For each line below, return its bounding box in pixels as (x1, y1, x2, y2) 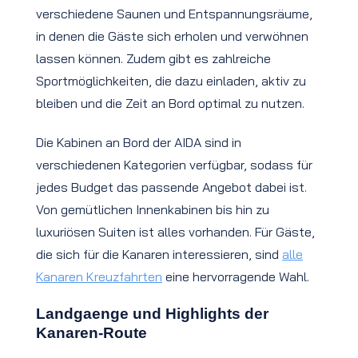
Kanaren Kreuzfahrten (36, 268, 162, 285)
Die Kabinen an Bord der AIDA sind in (36, 134, 241, 151)
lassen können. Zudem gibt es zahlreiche (36, 50, 271, 67)
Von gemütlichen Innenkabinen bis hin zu (36, 201, 269, 218)
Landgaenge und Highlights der (36, 304, 268, 322)
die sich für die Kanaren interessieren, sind (36, 246, 282, 263)
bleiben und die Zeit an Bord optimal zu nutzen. (36, 95, 304, 112)
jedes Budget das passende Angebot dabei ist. (36, 179, 307, 196)
